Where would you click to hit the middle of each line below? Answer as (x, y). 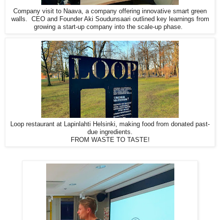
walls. (21, 19)
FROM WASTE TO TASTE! (110, 139)
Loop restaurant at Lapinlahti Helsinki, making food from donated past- (110, 124)
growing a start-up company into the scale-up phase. (110, 27)
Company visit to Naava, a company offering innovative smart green (110, 11)
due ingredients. (110, 132)
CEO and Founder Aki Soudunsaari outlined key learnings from (120, 19)
